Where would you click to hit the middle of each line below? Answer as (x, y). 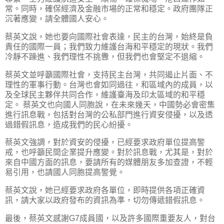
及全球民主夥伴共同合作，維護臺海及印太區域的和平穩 (105, 94)
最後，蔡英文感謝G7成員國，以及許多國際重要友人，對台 (110, 218)
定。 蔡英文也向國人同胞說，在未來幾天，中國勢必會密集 (110, 104)
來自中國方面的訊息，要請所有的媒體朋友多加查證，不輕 (109, 162)
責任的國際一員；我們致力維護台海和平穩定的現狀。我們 (109, 46)
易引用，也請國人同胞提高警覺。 (66, 172)
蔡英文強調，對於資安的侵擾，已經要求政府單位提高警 (105, 142)
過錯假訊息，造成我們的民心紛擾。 (70, 124)
